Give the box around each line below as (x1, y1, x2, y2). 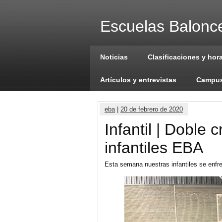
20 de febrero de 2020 (120, 106, 183, 113)
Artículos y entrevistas (100, 76, 176, 84)
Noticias (100, 53, 128, 61)
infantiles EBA (105, 139, 203, 157)
